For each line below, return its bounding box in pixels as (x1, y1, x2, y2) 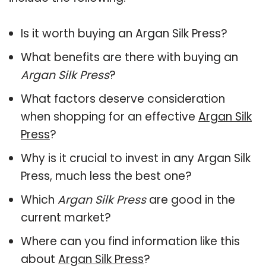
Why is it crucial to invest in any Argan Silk (21, 150, 251, 166)
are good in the (146, 191, 235, 208)
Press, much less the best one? (21, 167, 192, 184)
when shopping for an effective (21, 108, 198, 125)
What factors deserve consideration (21, 90, 225, 107)
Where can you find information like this (21, 233, 240, 249)
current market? (21, 209, 111, 226)
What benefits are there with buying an (21, 49, 238, 65)
